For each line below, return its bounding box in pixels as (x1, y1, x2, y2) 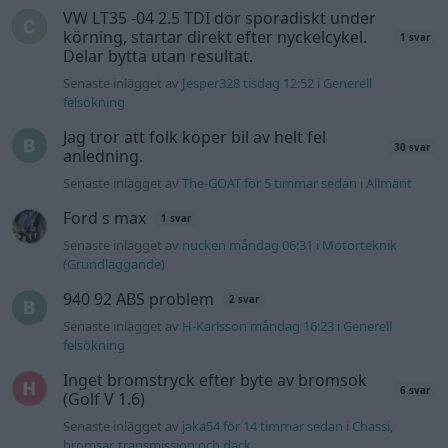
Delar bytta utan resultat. (63, 45, 254, 68)
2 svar (228, 293, 259, 307)
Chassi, (352, 417, 394, 436)
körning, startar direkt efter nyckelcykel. (63, 26, 368, 49)
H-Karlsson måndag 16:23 (182, 317, 335, 336)
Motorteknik (322, 236, 398, 255)
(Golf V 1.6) (63, 388, 146, 411)
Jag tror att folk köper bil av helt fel (63, 126, 327, 149)
